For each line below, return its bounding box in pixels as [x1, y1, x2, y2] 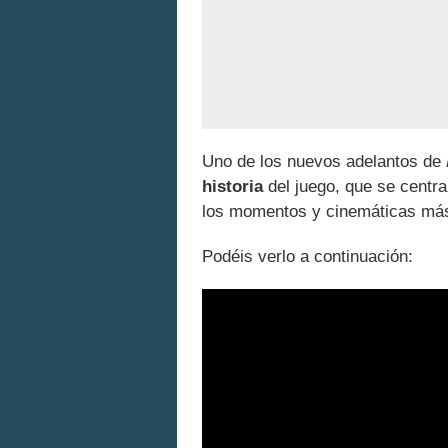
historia [202, 177, 263, 197]
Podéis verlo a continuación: [202, 247, 413, 267]
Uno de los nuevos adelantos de [202, 152, 446, 172]
